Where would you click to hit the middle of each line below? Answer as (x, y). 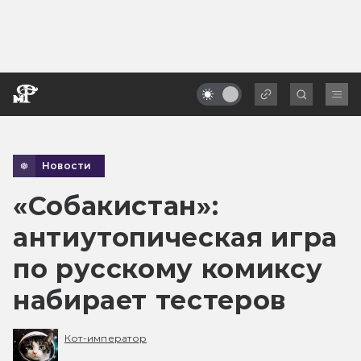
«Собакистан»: (116, 205)
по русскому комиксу (168, 268)
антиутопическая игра (175, 237)
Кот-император (106, 338)
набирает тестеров (149, 300)
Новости (67, 165)
